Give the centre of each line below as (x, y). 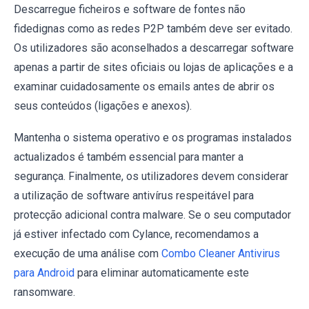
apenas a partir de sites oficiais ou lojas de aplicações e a (153, 67)
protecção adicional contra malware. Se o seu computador (152, 215)
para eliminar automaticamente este (162, 272)
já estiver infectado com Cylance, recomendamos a (136, 234)
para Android (44, 272)
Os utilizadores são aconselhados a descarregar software (154, 48)
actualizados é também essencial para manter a (129, 157)
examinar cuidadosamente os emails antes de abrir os (144, 86)
